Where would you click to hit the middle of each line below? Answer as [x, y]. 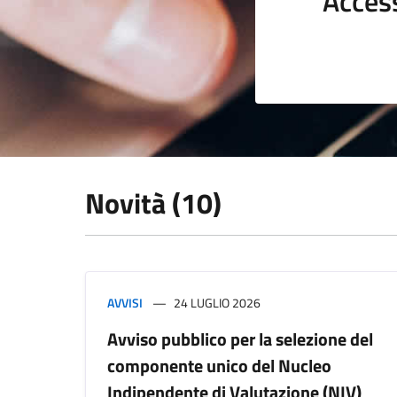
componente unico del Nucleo [219, 366]
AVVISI [125, 303]
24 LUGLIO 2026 [217, 303]
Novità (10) [153, 203]
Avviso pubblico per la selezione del [240, 339]
